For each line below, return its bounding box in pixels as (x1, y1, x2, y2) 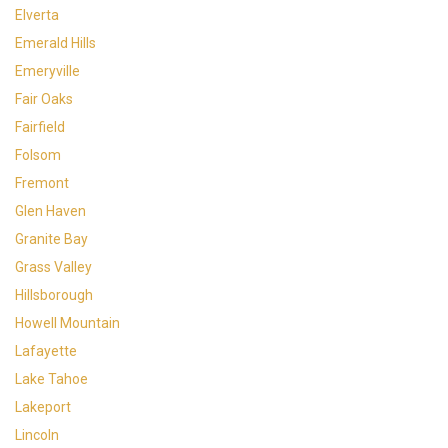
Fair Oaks (15, 91, 73, 107)
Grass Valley (15, 259, 92, 275)
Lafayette (15, 343, 77, 359)
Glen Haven (15, 203, 86, 219)
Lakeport (15, 399, 71, 415)
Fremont (15, 175, 69, 191)
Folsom (15, 147, 61, 163)
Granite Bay (15, 231, 88, 247)
